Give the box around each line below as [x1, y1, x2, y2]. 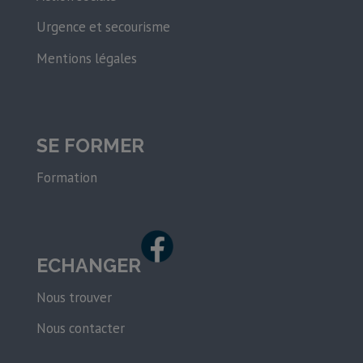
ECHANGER [36, 254, 141, 278]
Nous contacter [36, 319, 125, 338]
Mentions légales [36, 49, 137, 67]
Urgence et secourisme [36, 18, 170, 36]
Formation [36, 169, 97, 187]
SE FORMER [36, 135, 144, 158]
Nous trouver [36, 288, 112, 307]
